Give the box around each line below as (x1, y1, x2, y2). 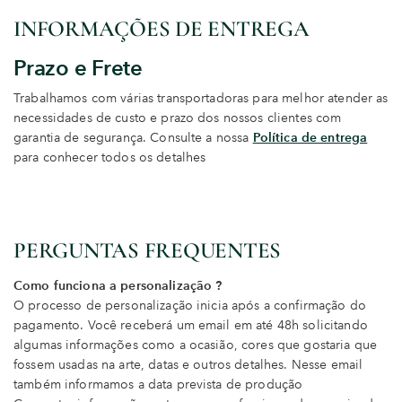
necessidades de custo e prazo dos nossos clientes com (13, 109, 342, 126)
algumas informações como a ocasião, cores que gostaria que (13, 337, 378, 354)
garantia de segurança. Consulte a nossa (13, 129, 253, 145)
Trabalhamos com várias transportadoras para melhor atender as (13, 90, 389, 106)
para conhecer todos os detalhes (13, 149, 206, 165)
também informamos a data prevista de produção (13, 377, 303, 393)
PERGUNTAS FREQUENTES (13, 236, 282, 264)
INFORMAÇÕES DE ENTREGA (13, 15, 310, 43)
